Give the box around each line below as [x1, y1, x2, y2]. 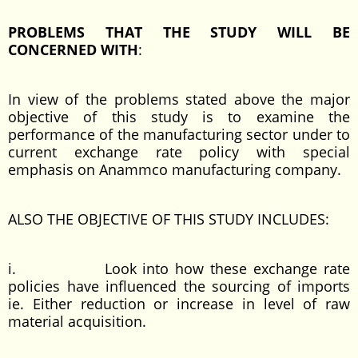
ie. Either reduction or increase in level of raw [8, 294, 350, 313]
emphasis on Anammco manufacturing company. [8, 160, 341, 179]
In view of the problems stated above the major [8, 89, 350, 109]
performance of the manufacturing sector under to [8, 125, 350, 144]
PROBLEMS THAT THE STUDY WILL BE [8, 22, 350, 42]
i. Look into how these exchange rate [8, 259, 350, 278]
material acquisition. [8, 312, 146, 331]
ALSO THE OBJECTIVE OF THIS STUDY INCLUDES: [8, 209, 329, 229]
